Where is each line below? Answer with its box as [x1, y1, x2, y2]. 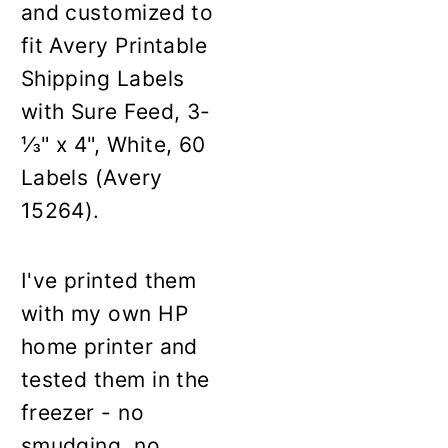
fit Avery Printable [20, 32, 208, 58]
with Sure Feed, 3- [20, 98, 211, 124]
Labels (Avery [20, 164, 163, 190]
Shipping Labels [20, 65, 185, 91]
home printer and [20, 333, 198, 359]
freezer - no [20, 399, 145, 425]
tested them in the [20, 366, 210, 392]
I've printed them [20, 267, 197, 293]
